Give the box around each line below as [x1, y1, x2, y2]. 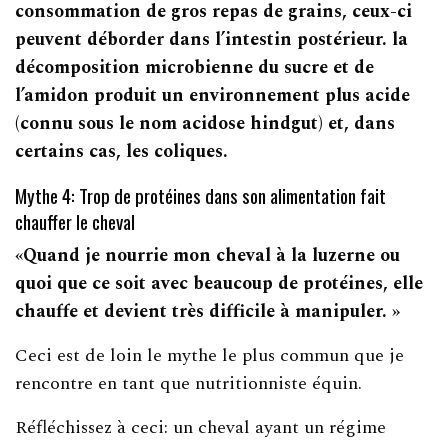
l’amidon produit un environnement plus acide [15, 81, 411, 109]
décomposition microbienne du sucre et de [15, 53, 375, 81]
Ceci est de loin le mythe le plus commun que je [15, 341, 405, 369]
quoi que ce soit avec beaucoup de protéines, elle [15, 269, 424, 297]
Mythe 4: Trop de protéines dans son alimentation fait [15, 180, 386, 209]
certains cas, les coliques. [15, 137, 229, 165]
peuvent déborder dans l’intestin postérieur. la [15, 25, 409, 53]
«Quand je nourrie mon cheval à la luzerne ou [15, 241, 401, 269]
